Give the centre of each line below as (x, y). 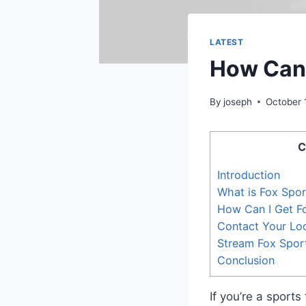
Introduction (249, 175)
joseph (238, 101)
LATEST (227, 42)
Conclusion (246, 260)
